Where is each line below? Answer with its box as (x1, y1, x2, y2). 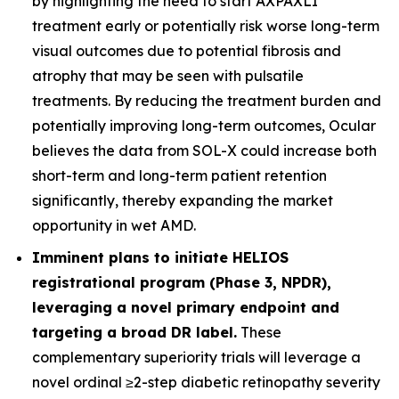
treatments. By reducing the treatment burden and (32, 92, 381, 110)
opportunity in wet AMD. (32, 216, 196, 234)
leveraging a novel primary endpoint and (32, 298, 339, 316)
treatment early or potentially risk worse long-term (32, 17, 379, 35)
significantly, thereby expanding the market (32, 191, 333, 209)
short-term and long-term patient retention (32, 167, 327, 184)
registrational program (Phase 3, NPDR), (32, 273, 331, 291)
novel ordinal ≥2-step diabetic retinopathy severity (32, 373, 380, 391)
